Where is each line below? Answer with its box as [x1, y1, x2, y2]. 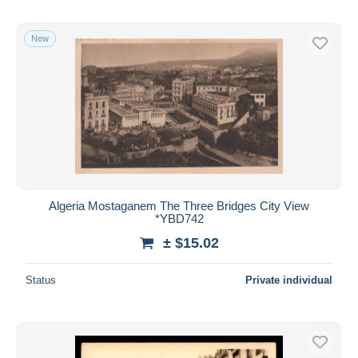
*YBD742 [154, 211, 204, 225]
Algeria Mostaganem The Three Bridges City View [49, 198, 309, 213]
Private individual [245, 273, 332, 286]
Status [26, 273, 56, 286]
